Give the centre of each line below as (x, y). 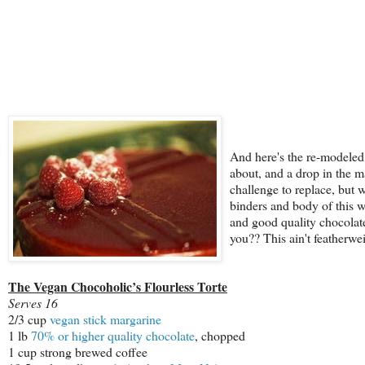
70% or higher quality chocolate (113, 336)
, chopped (220, 336)
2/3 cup (29, 319)
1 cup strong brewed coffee (78, 352)
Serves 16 (33, 303)
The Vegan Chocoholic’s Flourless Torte (118, 287)
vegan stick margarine (106, 319)
